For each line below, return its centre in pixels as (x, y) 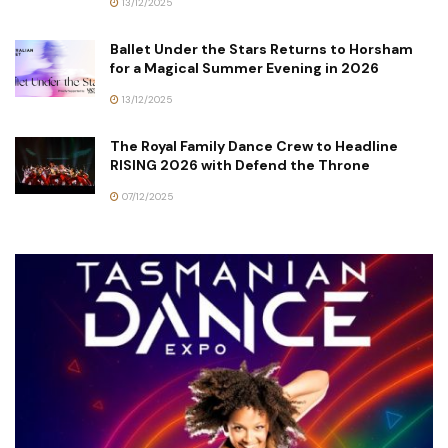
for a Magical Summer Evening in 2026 (244, 68)
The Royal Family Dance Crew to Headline (254, 146)
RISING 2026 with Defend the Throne (240, 165)
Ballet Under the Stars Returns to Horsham (261, 49)
